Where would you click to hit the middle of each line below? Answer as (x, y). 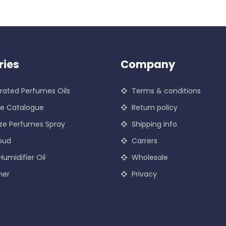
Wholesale (150, 158)
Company (148, 65)
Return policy (155, 108)
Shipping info (154, 124)
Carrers (145, 141)
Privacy (144, 174)
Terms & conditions (166, 91)
